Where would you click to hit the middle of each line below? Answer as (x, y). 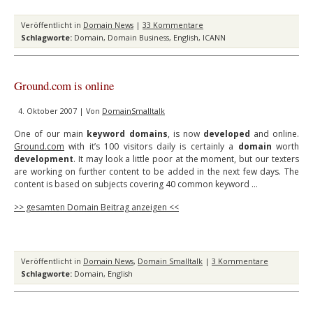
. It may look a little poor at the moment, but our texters (186, 159)
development (44, 159)
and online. (275, 134)
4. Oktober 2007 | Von (60, 111)
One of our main (51, 134)
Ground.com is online (64, 86)
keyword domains (127, 134)
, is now (185, 134)
